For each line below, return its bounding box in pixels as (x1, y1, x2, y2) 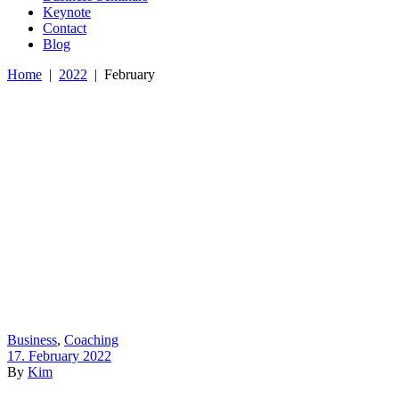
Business (7, 332, 57, 347)
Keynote (43, 4, 91, 20)
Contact (43, 20, 86, 36)
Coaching (64, 332, 118, 347)
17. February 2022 (7, 348, 111, 363)
